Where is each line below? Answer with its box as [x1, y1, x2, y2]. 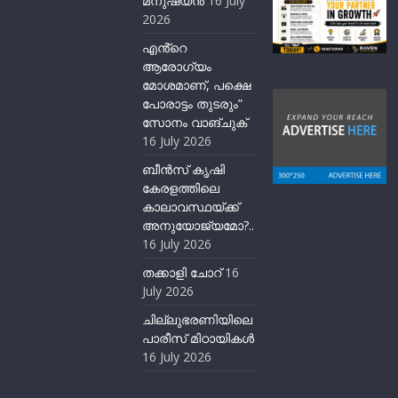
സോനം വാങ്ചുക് [142, 113, 248, 131]
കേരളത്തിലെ [142, 179, 220, 196]
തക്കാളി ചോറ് [142, 263, 222, 281]
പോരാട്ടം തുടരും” [142, 94, 243, 112]
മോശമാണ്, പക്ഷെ [142, 76, 252, 93]
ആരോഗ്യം [142, 57, 212, 75]
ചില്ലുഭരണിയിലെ [142, 310, 253, 328]
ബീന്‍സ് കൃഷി [142, 160, 226, 178]
